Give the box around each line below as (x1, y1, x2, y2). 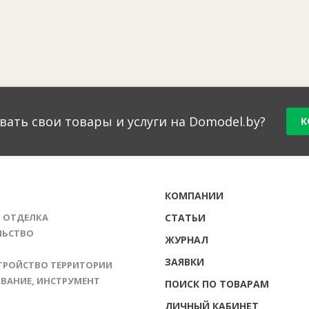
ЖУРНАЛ (164, 233, 208, 246)
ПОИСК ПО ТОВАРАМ (164, 277, 269, 290)
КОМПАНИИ (164, 189, 223, 202)
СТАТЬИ (164, 211, 206, 224)
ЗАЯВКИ (164, 255, 204, 268)
